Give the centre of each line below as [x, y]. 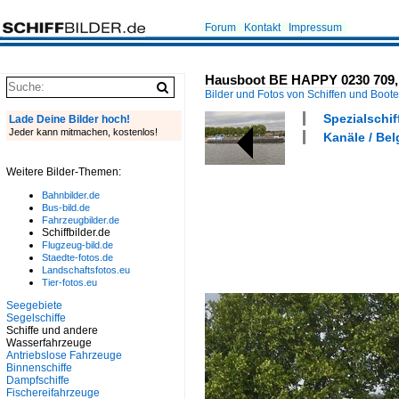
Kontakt [262, 28]
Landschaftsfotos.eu [86, 270]
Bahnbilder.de [71, 195]
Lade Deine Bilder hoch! [69, 119]
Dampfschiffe [38, 380]
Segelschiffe [36, 318]
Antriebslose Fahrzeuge [64, 355]
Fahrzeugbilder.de [81, 220]
